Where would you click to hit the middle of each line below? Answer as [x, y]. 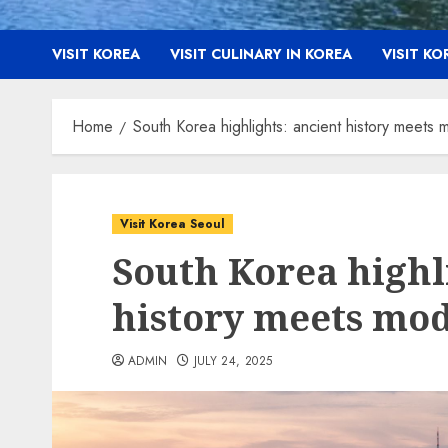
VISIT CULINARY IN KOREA [261, 54]
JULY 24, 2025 [233, 361]
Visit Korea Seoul [172, 224]
